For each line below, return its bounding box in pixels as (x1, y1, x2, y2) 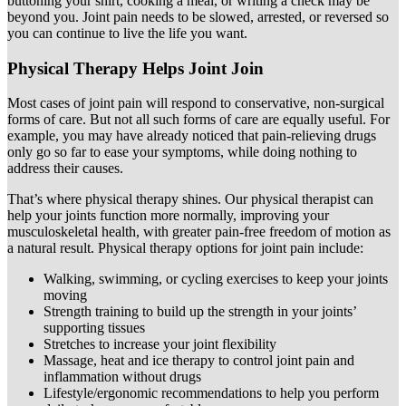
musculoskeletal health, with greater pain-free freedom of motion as (7, 224, 391, 240)
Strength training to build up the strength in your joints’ (43, 304, 356, 320)
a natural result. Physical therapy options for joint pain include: (7, 240, 363, 256)
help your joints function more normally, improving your (7, 208, 329, 224)
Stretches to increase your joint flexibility (43, 336, 276, 353)
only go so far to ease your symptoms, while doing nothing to (7, 144, 357, 160)
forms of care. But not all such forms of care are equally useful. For (7, 111, 390, 128)
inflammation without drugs (43, 369, 201, 385)
